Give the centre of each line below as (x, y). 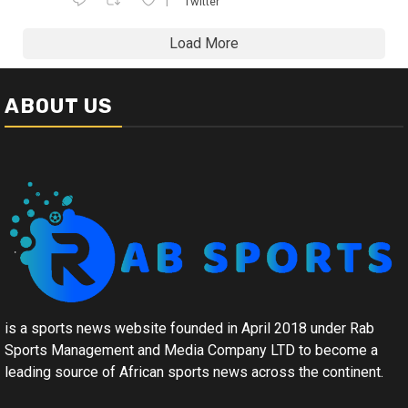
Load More (204, 44)
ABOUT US (59, 107)
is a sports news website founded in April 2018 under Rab (189, 329)
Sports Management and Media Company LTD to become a (191, 351)
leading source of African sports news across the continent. (194, 372)
